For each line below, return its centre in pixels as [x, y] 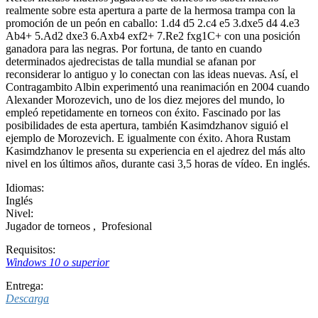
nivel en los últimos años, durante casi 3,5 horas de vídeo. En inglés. [158, 163]
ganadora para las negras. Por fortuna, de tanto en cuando [134, 48]
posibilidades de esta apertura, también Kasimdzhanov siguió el [147, 125]
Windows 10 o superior [57, 262]
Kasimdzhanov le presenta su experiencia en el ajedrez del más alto [155, 150]
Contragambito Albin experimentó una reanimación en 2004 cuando [158, 87]
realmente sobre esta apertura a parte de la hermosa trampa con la [150, 10]
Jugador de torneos [49, 226]
